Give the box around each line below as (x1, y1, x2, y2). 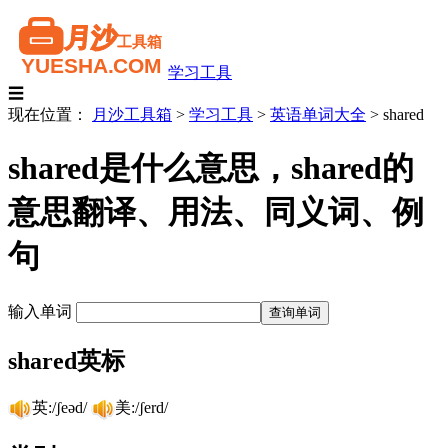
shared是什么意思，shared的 (8, 150, 414, 187)
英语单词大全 (270, 106, 366, 123)
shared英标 (8, 347, 125, 374)
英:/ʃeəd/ (32, 398, 91, 416)
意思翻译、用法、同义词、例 (8, 194, 424, 231)
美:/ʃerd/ (115, 398, 168, 416)
